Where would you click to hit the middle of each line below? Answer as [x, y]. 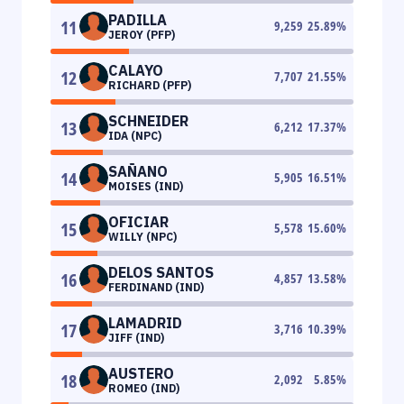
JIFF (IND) [136, 337]
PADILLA [138, 19]
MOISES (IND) [146, 186]
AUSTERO [141, 373]
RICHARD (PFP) [150, 85]
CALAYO [136, 70]
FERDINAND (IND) [156, 287]
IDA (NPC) [135, 135]
